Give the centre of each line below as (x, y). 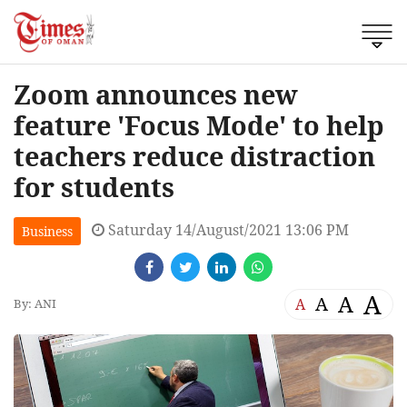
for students (94, 186)
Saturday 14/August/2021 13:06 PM (227, 229)
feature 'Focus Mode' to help (199, 124)
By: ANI (35, 304)
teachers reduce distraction (194, 155)
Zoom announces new (156, 94)
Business (47, 231)
